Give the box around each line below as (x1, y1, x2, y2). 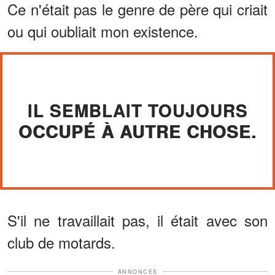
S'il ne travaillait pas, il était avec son (7, 209, 268, 231)
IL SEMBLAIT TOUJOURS (27, 97, 248, 123)
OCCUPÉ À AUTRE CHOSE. (18, 118, 257, 144)
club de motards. (7, 231, 115, 253)
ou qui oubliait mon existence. (7, 20, 198, 42)
